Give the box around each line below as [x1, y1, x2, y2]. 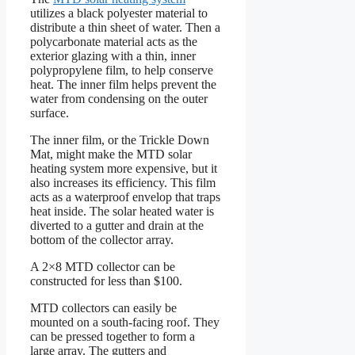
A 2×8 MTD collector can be [30, 260, 175, 274]
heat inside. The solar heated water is [30, 204, 214, 219]
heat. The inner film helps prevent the [30, 78, 216, 92]
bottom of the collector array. [30, 233, 174, 247]
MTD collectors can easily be [30, 301, 177, 315]
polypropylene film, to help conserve [30, 63, 213, 78]
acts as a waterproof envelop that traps [30, 190, 220, 204]
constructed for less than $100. [30, 274, 182, 288]
